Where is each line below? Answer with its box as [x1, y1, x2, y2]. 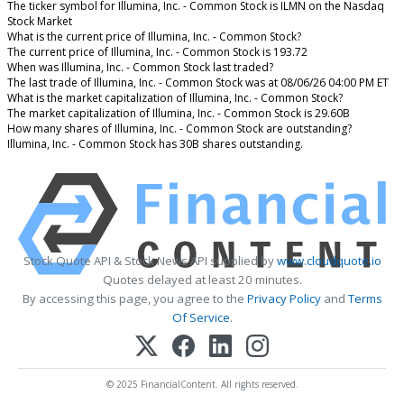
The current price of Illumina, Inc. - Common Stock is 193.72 [7, 44, 308, 60]
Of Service [171, 309, 230, 326]
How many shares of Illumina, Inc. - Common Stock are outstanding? [7, 121, 352, 137]
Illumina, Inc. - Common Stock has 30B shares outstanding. [7, 136, 303, 152]
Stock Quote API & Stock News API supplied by [23, 252, 277, 269]
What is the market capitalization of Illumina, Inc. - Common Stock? [7, 90, 343, 106]
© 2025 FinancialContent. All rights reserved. [106, 378, 298, 391]
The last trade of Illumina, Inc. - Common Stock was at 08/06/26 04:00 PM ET [7, 75, 389, 91]
